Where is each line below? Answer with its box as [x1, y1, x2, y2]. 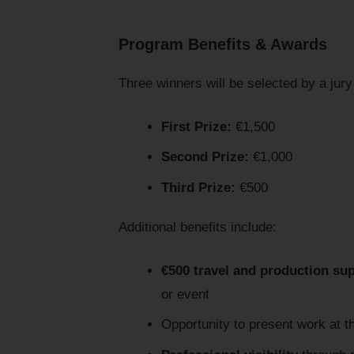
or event [160, 287, 209, 303]
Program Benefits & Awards [119, 35, 327, 53]
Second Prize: [160, 149, 249, 165]
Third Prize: [160, 179, 235, 195]
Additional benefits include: [119, 219, 277, 235]
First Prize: [160, 119, 232, 135]
